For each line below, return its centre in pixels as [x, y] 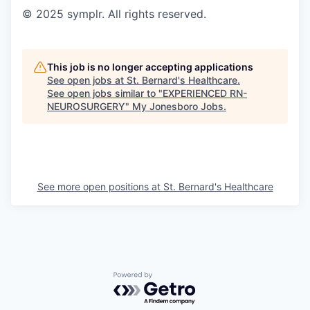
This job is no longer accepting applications [150, 66]
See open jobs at [87, 80]
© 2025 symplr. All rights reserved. [114, 13]
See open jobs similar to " [105, 93]
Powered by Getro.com [174, 278]
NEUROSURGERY [86, 106]
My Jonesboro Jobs [178, 106]
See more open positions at [100, 186]
